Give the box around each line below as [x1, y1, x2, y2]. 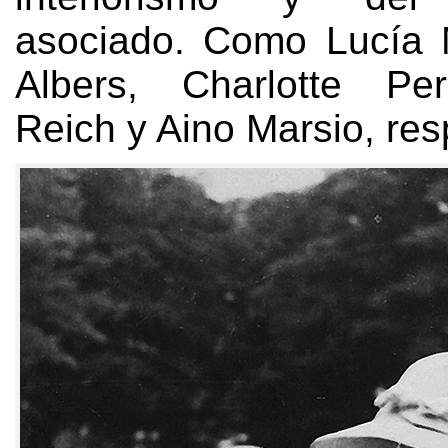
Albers [15, 62, 127, 106]
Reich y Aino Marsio [15, 106, 364, 150]
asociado [15, 18, 174, 62]
